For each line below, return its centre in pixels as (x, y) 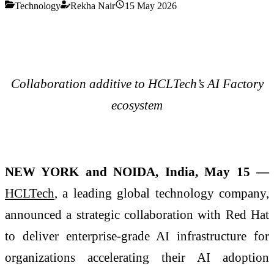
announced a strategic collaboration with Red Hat (137, 215)
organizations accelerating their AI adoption (137, 257)
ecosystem (137, 105)
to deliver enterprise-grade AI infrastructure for (137, 236)
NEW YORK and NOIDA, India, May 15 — (137, 172)
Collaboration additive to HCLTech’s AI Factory (137, 84)
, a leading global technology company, (162, 193)
